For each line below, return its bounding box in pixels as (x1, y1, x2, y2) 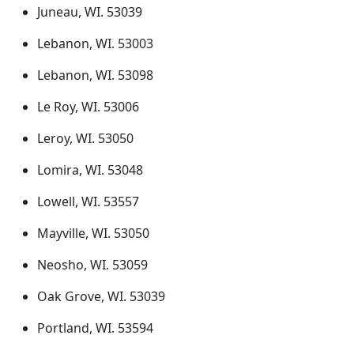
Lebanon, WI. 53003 (37, 35, 153, 52)
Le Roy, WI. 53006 (37, 98, 139, 115)
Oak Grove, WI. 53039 (37, 288, 165, 305)
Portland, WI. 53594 (37, 319, 153, 337)
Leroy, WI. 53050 (37, 130, 134, 147)
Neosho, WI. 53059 (37, 256, 148, 273)
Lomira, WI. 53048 (37, 161, 143, 179)
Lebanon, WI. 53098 (37, 66, 153, 84)
